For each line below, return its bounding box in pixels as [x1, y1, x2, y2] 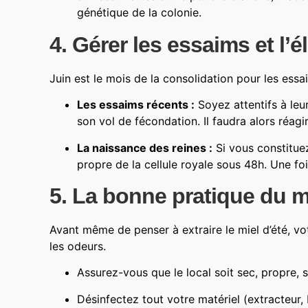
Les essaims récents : [77, 98, 195, 112]
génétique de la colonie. [77, 5, 201, 20]
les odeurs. [49, 239, 106, 253]
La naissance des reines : [77, 140, 212, 155]
